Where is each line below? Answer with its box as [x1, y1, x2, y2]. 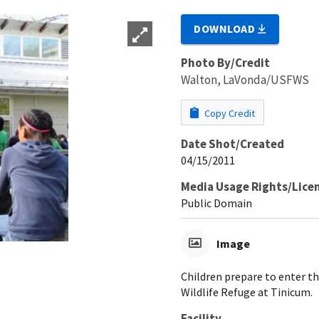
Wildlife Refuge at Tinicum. [181, 284, 313, 299]
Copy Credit [202, 106, 255, 120]
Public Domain [181, 195, 252, 210]
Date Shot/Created [181, 135, 284, 152]
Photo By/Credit [181, 54, 270, 70]
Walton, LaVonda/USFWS [181, 71, 309, 88]
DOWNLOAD [194, 21, 258, 36]
